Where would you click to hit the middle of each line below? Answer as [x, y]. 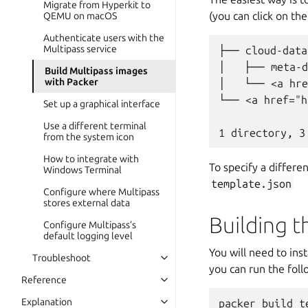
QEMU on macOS [80, 16]
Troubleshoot [62, 258]
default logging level [88, 236]
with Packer [71, 82]
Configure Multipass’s [90, 225]
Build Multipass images [96, 71]
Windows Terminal [82, 170]
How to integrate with [91, 159]
